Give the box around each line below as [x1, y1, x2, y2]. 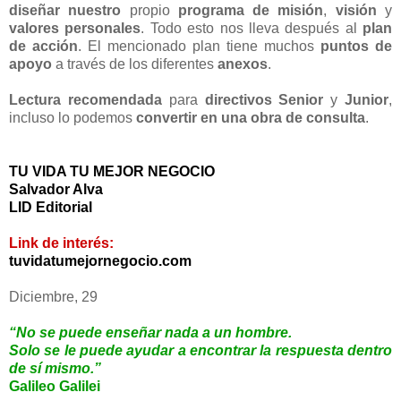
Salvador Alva [9, 181, 103, 197]
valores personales [9, 20, 141, 36]
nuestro [68, 2, 122, 18]
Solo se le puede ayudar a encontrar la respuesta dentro [9, 342, 392, 358]
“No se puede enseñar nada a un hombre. [9, 324, 292, 340]
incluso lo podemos [9, 109, 136, 125]
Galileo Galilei [9, 378, 100, 394]
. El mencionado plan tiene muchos [78, 38, 314, 54]
